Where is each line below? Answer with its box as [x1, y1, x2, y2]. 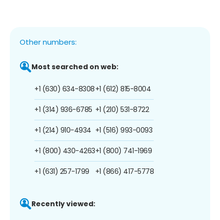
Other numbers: [20, 36, 77, 47]
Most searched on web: [31, 61, 118, 72]
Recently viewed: [31, 198, 95, 209]
